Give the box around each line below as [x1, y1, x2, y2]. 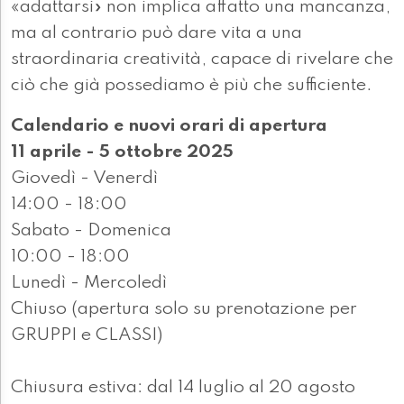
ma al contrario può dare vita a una [11, 24, 302, 43]
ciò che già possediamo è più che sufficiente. [11, 77, 372, 96]
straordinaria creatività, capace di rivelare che [11, 50, 393, 69]
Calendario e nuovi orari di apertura [11, 117, 327, 136]
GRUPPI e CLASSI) [11, 326, 163, 345]
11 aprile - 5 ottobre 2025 [11, 143, 234, 162]
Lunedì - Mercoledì [11, 274, 167, 293]
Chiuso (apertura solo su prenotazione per [11, 300, 357, 319]
